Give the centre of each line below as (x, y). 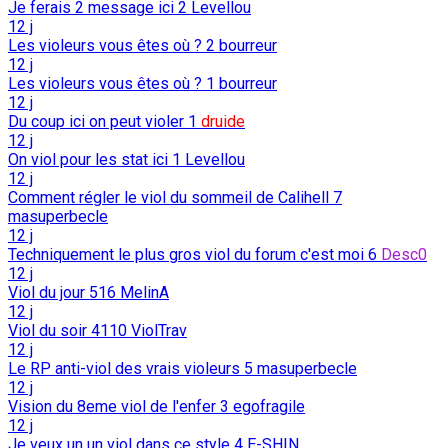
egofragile (269, 406)
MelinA (144, 292)
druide (223, 121)
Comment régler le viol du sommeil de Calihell (168, 197)
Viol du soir (47, 330)
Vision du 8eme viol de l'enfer (114, 406)
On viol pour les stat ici (90, 159)
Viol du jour (46, 292)
